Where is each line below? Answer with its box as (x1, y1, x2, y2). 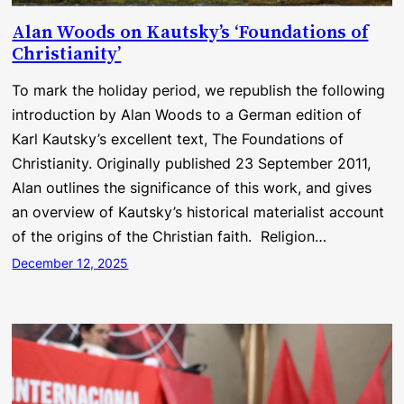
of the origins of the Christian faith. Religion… (12, 227, 327, 246)
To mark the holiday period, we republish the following (12, 81, 386, 100)
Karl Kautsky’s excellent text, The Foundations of (12, 130, 344, 149)
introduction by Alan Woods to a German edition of (12, 106, 363, 124)
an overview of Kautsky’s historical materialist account (12, 203, 385, 222)
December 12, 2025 (12, 255, 129, 271)
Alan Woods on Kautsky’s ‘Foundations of (12, 19, 369, 45)
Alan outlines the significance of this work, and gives (12, 179, 372, 197)
